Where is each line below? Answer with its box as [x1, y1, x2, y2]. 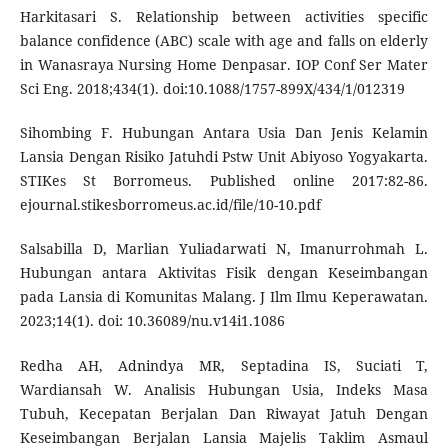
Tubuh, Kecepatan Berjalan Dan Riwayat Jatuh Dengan [19, 403, 429, 423]
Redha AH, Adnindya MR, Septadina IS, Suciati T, [19, 355, 429, 375]
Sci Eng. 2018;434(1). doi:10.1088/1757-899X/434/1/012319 [19, 79, 405, 99]
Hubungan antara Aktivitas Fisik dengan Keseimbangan [19, 263, 429, 283]
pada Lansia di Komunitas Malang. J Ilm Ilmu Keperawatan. [19, 287, 429, 307]
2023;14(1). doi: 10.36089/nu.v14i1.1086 [19, 311, 285, 331]
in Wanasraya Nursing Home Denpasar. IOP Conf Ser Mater [19, 55, 429, 75]
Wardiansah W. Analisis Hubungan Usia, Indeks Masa [19, 379, 429, 399]
